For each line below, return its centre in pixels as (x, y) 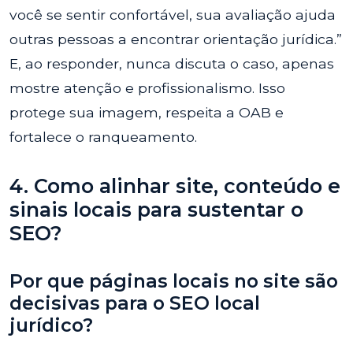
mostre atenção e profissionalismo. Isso (147, 88)
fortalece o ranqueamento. (103, 137)
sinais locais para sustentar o (156, 210)
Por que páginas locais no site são (174, 281)
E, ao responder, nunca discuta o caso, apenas (172, 63)
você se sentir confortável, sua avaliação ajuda (173, 15)
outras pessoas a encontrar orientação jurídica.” (176, 39)
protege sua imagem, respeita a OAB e (147, 112)
